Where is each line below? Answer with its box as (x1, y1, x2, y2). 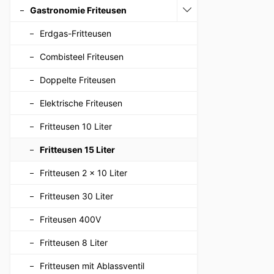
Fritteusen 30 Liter (40, 190, 113, 201)
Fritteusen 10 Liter (40, 120, 112, 131)
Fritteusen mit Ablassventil (40, 260, 144, 271)
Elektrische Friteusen (40, 97, 122, 108)
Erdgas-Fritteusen (40, 28, 111, 39)
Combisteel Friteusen (40, 51, 124, 62)
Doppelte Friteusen (40, 74, 116, 85)
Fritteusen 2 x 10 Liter (40, 167, 127, 178)
